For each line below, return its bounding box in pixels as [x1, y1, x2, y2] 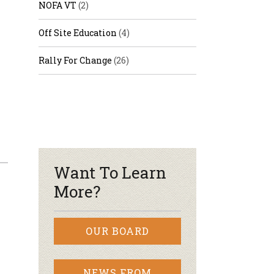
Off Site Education [39, 27, 117, 39]
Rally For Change [39, 54, 112, 66]
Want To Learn [54, 162, 166, 183]
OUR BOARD [86, 224, 149, 237]
